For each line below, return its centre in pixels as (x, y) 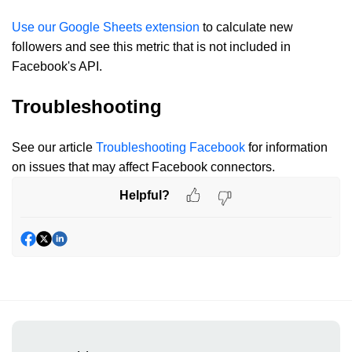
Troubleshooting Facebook (170, 148)
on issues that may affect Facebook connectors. (143, 167)
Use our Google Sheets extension (106, 27)
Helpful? (145, 195)
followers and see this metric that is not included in (151, 47)
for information (286, 148)
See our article (54, 148)
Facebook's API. (57, 67)
